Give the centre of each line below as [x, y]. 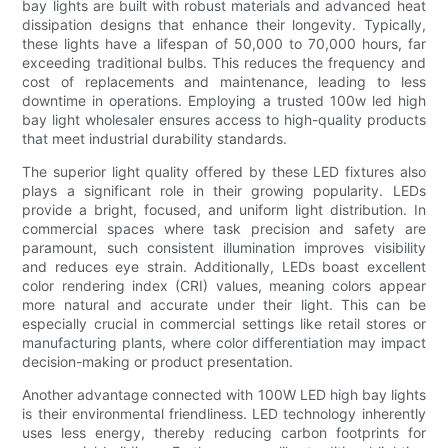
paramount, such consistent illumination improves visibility [224, 247]
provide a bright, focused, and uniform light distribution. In [224, 209]
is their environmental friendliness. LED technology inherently [224, 413]
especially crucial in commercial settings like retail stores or [224, 323]
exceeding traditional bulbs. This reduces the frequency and [224, 62]
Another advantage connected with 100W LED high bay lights [224, 394]
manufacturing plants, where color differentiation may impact [224, 342]
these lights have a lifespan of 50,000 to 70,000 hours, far [224, 43]
